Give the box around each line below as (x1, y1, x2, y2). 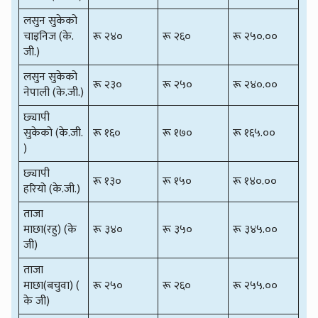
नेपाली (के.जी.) (23, 82, 84, 102)
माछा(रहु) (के (23, 219, 77, 239)
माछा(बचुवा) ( (23, 275, 80, 295)
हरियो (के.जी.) (23, 179, 81, 199)
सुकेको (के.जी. (23, 123, 84, 143)
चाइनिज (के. (23, 26, 75, 46)
